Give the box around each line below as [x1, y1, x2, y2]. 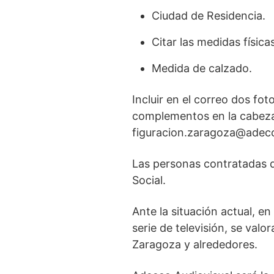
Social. [132, 174, 166, 187]
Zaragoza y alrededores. [132, 238, 257, 251]
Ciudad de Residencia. [152, 9, 265, 22]
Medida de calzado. [152, 62, 252, 75]
